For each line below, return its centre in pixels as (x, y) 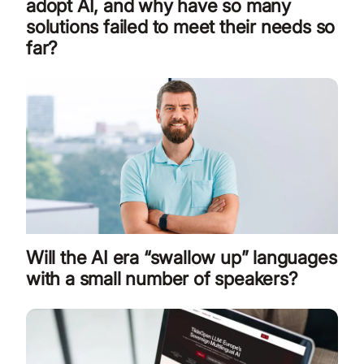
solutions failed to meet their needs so (181, 27)
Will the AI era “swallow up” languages (182, 258)
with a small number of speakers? (165, 279)
